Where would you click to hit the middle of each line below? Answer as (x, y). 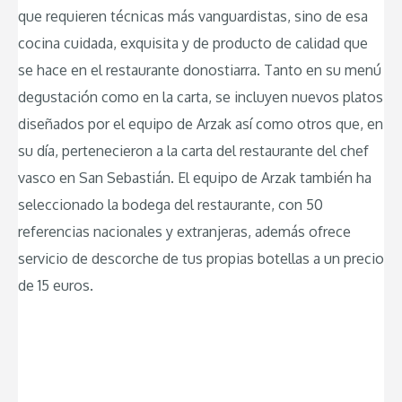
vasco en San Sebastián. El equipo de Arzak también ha (195, 178)
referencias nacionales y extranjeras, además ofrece (184, 232)
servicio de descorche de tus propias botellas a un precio (201, 259)
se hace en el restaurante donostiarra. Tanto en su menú (200, 70)
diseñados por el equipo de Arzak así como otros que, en (201, 124)
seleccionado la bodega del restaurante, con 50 (170, 205)
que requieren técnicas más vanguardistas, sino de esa (193, 17)
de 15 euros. (56, 286)
